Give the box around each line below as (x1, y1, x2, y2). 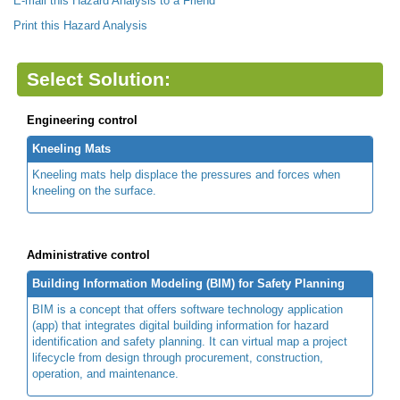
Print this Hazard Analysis (13, 19, 147, 33)
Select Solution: (27, 68, 171, 90)
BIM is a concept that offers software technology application (32, 302, 343, 316)
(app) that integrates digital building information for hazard (32, 318, 329, 332)
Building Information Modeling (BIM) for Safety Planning (32, 276, 345, 290)
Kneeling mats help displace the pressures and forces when (32, 167, 340, 181)
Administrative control (27, 247, 150, 262)
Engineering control (27, 112, 137, 127)
